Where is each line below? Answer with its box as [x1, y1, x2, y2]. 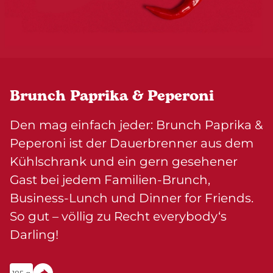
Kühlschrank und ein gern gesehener [10, 154, 238, 169]
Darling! [10, 227, 58, 242]
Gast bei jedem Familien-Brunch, [10, 172, 210, 187]
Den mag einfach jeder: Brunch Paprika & [10, 118, 263, 132]
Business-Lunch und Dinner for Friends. [10, 191, 253, 205]
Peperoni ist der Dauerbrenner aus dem [10, 136, 253, 151]
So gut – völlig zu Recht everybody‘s [10, 209, 227, 224]
